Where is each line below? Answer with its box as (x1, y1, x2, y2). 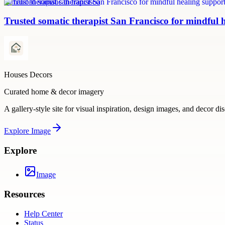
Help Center (24, 209, 63, 218)
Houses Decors (4, 70, 52, 79)
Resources (4, 189, 45, 200)
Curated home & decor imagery (4, 87, 104, 96)
